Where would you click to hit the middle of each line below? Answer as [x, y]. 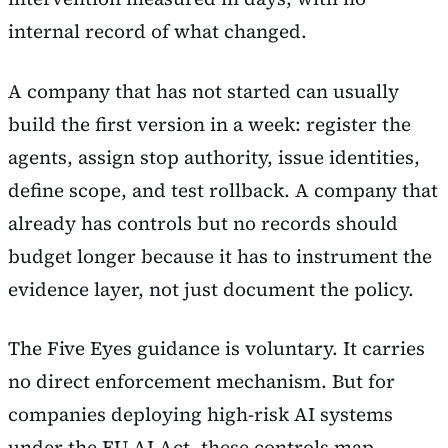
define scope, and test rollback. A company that [223, 189]
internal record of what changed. [157, 31]
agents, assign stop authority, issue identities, [214, 156]
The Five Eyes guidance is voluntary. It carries [216, 348]
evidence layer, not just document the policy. [211, 288]
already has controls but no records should [203, 222]
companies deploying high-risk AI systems [200, 414]
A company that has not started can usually [203, 90]
